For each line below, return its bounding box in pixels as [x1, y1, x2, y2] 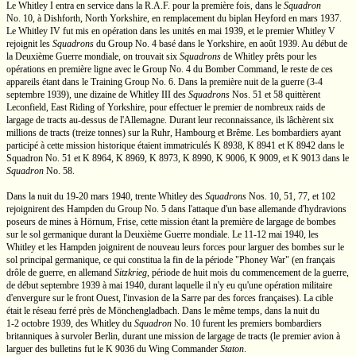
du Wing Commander [134, 343, 220, 354]
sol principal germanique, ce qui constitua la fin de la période [6, 254, 235, 265]
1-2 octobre [6, 318, 49, 329]
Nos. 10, [249, 191, 281, 202]
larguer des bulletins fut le [6, 343, 106, 354]
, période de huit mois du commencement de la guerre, [147, 267, 349, 278]
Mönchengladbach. [108, 305, 180, 316]
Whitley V [296, 25, 335, 37]
